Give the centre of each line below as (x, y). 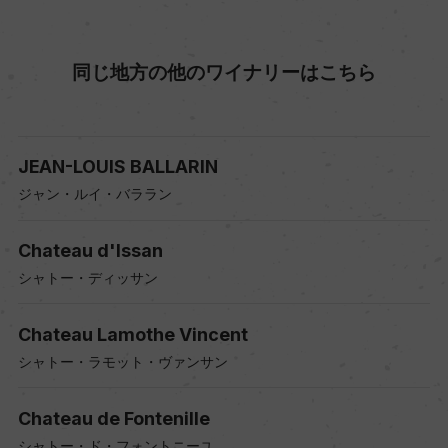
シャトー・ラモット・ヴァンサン (122, 361)
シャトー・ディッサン (87, 278)
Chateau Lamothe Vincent (132, 334)
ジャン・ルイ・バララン (94, 194)
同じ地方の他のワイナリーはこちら (224, 71)
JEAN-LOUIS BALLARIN (117, 167)
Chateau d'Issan (90, 251)
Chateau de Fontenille (113, 418)
